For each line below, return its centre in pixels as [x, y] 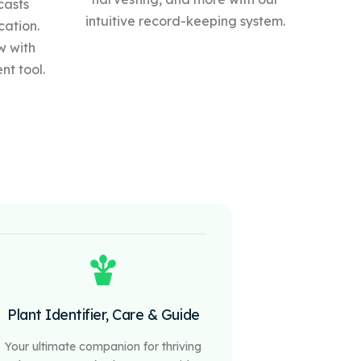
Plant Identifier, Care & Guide [104, 314]
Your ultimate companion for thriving [104, 346]
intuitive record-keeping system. [185, 21]
